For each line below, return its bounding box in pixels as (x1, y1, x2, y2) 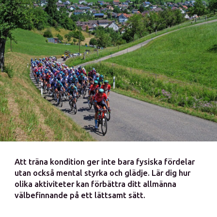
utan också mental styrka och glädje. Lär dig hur (15, 168, 190, 177)
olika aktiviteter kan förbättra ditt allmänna (15, 179, 176, 188)
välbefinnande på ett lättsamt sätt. (15, 190, 145, 200)
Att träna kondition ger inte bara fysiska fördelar (15, 157, 195, 166)
